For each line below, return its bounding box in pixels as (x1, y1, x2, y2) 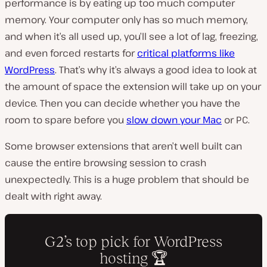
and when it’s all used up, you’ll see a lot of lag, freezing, (5, 29, 258, 43)
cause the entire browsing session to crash (5, 156, 206, 169)
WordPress (5, 63, 55, 76)
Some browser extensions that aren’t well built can (5, 139, 242, 153)
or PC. (222, 113, 250, 126)
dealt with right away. (5, 189, 102, 203)
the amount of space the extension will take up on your (5, 79, 261, 93)
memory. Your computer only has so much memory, (5, 13, 248, 26)
